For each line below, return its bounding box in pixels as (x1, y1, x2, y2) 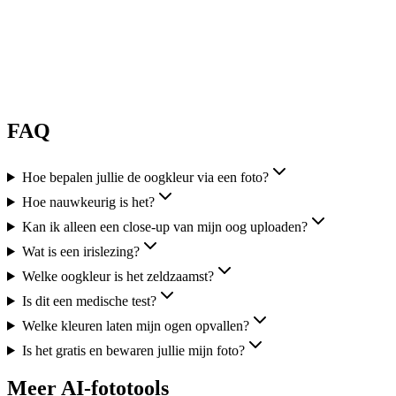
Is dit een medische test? (21, 293, 156, 308)
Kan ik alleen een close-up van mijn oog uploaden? (21, 218, 308, 234)
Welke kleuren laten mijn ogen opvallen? (21, 317, 249, 333)
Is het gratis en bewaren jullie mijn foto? (21, 342, 245, 358)
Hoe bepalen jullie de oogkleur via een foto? (21, 169, 269, 185)
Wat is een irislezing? (21, 243, 140, 259)
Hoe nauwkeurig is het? (21, 194, 155, 209)
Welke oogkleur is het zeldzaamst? (21, 268, 214, 284)
